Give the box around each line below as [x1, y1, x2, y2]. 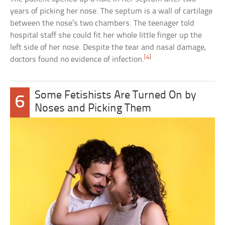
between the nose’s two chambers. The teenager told [10, 19, 195, 28]
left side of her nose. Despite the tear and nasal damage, [10, 43, 206, 52]
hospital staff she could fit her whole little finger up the [10, 31, 202, 40]
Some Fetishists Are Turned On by [34, 89, 196, 101]
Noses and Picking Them [34, 102, 151, 115]
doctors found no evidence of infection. [10, 55, 145, 64]
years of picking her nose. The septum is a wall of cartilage [10, 7, 213, 16]
